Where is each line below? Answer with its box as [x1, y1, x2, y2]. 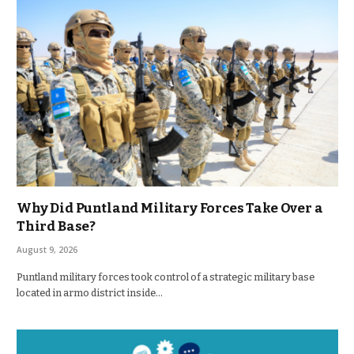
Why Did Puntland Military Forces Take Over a [17, 200, 323, 217]
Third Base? [17, 218, 96, 235]
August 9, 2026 [17, 244, 77, 256]
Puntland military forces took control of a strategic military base [17, 271, 314, 284]
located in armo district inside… [17, 287, 163, 299]
